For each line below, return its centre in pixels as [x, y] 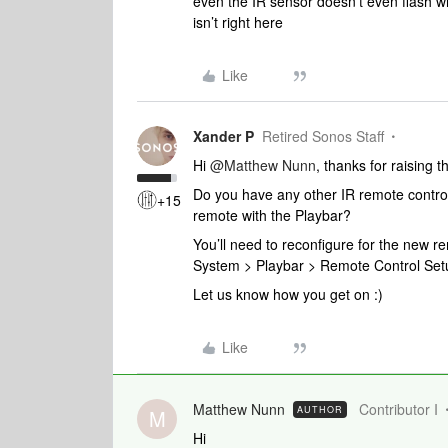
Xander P [223, 136]
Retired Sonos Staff [323, 136]
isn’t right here [240, 22]
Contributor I [398, 409]
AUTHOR [320, 409]
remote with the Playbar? [272, 215]
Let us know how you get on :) [288, 294]
